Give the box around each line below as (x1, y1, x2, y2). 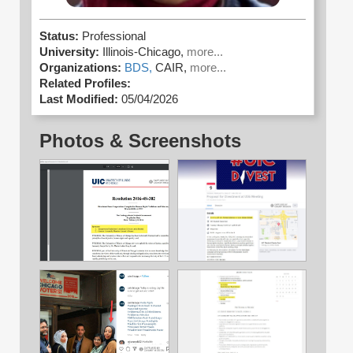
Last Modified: (39, 93, 118, 106)
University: (39, 46, 99, 59)
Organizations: (39, 61, 121, 75)
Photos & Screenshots (39, 130, 241, 152)
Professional (82, 30, 146, 43)
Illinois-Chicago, (102, 46, 187, 59)
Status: (39, 30, 82, 43)
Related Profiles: (39, 77, 131, 91)
